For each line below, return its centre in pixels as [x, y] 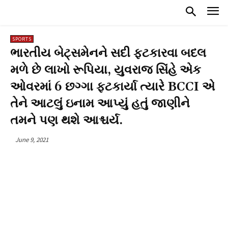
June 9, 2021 [32, 139]
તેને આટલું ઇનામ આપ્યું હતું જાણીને [100, 104]
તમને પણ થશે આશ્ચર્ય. [66, 120]
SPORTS [22, 39]
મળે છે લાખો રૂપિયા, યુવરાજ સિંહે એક [106, 70]
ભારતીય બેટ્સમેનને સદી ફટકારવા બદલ [108, 53]
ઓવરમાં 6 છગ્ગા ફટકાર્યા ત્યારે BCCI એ [112, 87]
